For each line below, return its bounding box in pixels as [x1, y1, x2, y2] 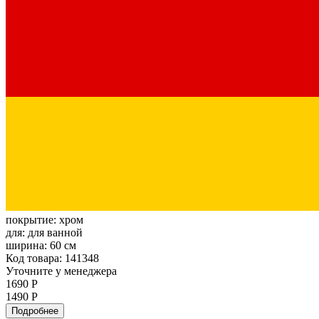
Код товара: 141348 [6, 252, 99, 265]
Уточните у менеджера [6, 265, 117, 278]
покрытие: [6, 214, 59, 226]
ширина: [6, 239, 50, 252]
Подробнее [11, 305, 58, 317]
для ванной [28, 226, 83, 239]
